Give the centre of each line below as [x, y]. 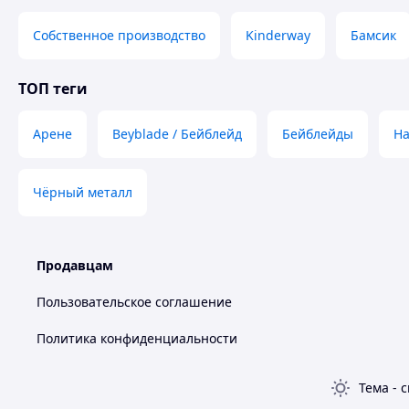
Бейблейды [318, 134]
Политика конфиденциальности [137, 338]
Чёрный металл [83, 192]
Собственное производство [119, 35]
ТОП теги [53, 89]
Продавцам [75, 265]
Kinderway [278, 35]
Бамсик [373, 35]
